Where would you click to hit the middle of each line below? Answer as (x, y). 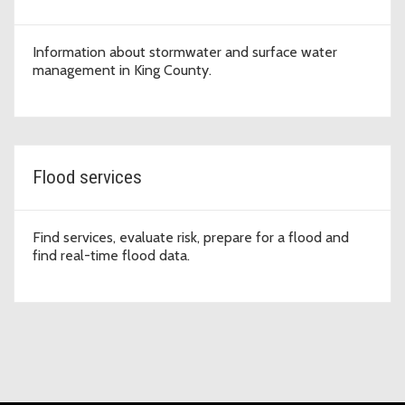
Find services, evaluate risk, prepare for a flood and (191, 237)
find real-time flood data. (111, 255)
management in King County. (122, 70)
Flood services (87, 177)
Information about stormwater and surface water (185, 52)
